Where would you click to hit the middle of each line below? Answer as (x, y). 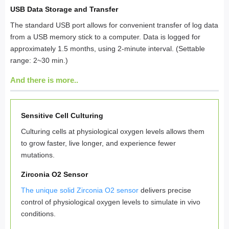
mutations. (38, 155)
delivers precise (165, 190)
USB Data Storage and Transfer (64, 9)
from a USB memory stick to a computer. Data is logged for (105, 37)
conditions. (38, 214)
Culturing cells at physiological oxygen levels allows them (113, 132)
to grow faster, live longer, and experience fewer (98, 143)
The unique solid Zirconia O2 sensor (80, 190)
